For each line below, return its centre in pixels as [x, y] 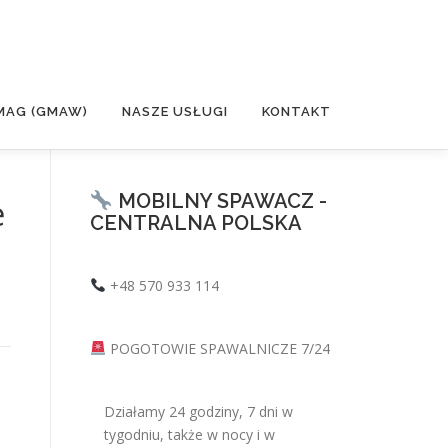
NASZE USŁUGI [175, 111]
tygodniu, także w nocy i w [189, 434]
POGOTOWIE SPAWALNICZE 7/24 [217, 348]
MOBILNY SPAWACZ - [219, 201]
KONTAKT [296, 111]
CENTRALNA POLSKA [196, 223]
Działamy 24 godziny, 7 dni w [198, 411]
